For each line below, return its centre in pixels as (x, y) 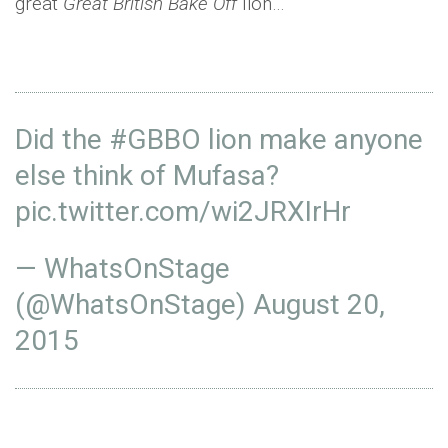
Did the (62, 139)
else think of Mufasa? (147, 175)
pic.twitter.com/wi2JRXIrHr (183, 211)
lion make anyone (312, 139)
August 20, (319, 304)
